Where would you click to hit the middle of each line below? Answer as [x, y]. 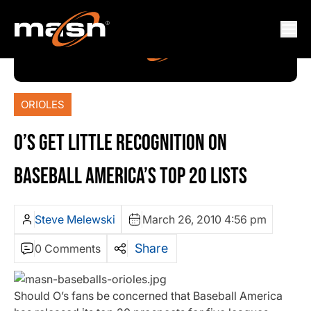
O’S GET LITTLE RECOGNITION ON [120, 144]
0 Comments [68, 249]
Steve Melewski [75, 220]
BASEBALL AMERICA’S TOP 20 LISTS [131, 177]
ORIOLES [43, 105]
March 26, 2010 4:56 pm [204, 220]
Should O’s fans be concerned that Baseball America [148, 296]
